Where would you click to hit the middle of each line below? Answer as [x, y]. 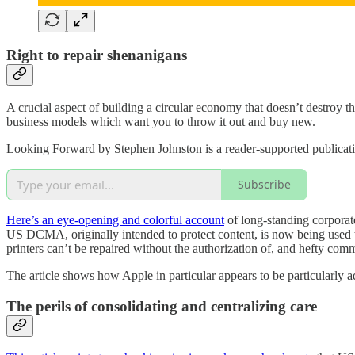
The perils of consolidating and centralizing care [162, 306]
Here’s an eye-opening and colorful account [115, 219]
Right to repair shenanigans [97, 55]
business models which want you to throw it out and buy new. [161, 121]
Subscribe [264, 185]
